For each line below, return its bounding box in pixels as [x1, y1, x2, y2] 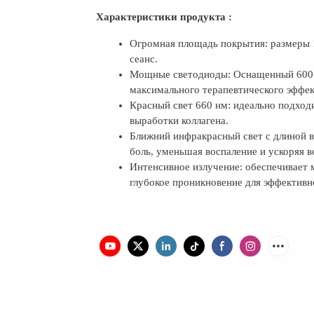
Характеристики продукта [96, 11, 226, 22]
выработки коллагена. [130, 114, 228, 126]
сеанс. [130, 53, 158, 64]
